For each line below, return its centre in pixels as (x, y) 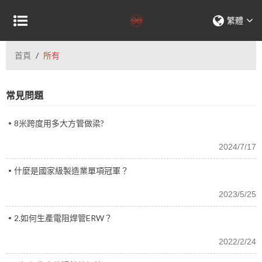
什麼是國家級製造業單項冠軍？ (71, 170)
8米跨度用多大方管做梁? (59, 123)
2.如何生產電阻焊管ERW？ (63, 218)
